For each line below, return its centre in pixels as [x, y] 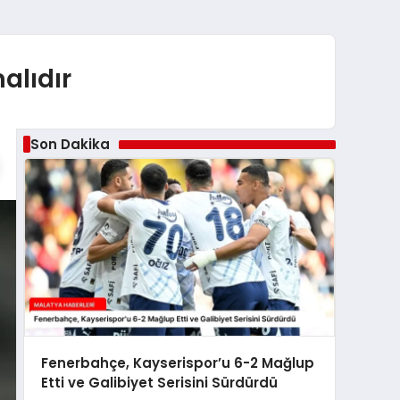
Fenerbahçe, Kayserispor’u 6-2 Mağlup [177, 363]
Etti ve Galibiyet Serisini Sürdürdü [159, 383]
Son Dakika [70, 144]
